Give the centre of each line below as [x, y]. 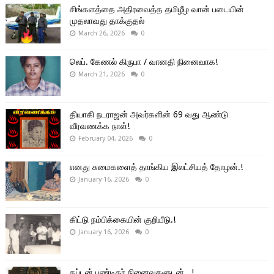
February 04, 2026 [105, 139]
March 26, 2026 [101, 34]
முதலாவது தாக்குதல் [107, 21]
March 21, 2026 [101, 75]
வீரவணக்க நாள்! [99, 126]
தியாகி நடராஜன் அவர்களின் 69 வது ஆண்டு [149, 115]
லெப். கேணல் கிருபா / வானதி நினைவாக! [143, 62]
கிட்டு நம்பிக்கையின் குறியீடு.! [122, 220]
